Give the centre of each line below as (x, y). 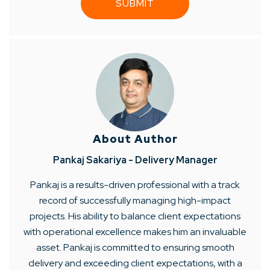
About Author (135, 139)
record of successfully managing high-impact (135, 200)
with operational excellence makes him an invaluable (135, 231)
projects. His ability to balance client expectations (135, 216)
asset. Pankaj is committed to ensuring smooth (135, 247)
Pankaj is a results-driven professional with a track (135, 184)
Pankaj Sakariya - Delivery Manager (135, 160)
